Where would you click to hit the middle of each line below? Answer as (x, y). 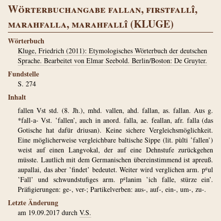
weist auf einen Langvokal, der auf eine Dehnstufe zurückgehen (115, 150)
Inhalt (17, 97)
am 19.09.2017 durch (49, 212)
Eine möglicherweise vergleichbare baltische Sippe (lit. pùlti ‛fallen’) (115, 140)
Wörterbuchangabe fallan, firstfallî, (103, 9)
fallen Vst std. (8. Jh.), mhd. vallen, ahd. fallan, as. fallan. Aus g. (115, 110)
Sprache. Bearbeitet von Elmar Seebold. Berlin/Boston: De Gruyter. (112, 60)
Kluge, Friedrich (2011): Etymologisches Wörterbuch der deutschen (112, 51)
